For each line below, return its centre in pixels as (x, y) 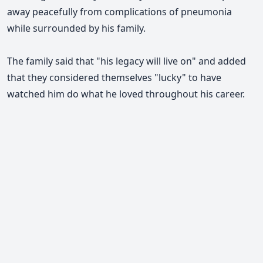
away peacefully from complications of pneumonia (119, 11)
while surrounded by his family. (76, 28)
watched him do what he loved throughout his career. (126, 94)
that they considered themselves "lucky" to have (114, 77)
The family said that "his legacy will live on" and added (127, 61)
